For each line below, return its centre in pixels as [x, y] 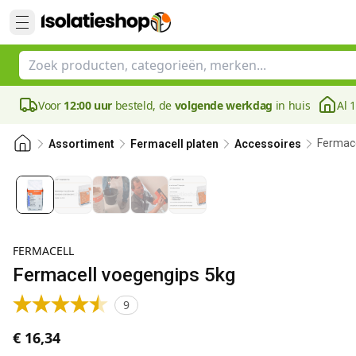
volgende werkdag [223, 105]
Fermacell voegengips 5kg [124, 275]
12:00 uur [88, 105]
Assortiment [81, 143]
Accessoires [268, 143]
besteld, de [143, 105]
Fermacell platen [174, 143]
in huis [291, 105]
